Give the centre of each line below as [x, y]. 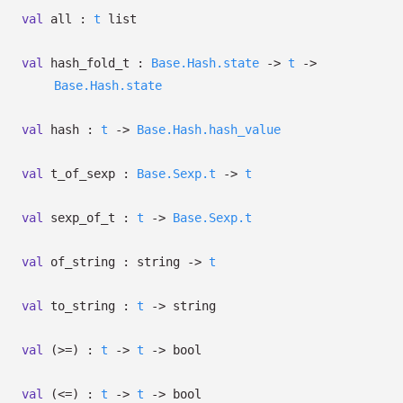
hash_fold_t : [97, 63]
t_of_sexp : [90, 174]
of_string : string [115, 262]
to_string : [90, 306]
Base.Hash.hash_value [209, 130]
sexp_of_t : [90, 218]
